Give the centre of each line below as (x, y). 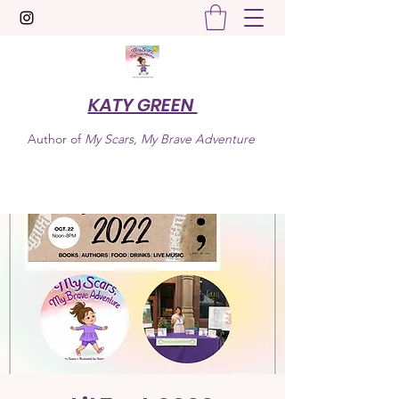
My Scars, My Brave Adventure (171, 139)
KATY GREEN (142, 105)
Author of (56, 139)
